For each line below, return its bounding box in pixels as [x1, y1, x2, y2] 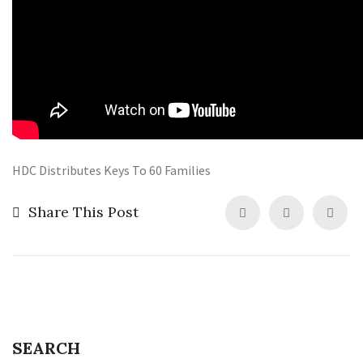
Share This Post [28, 203, 139, 221]
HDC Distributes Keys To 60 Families [12, 162, 211, 178]
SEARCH [12, 338, 80, 358]
